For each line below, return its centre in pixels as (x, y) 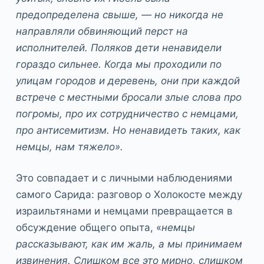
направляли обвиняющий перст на (102, 31)
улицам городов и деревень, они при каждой (128, 80)
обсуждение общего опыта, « (88, 228)
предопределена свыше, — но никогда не (119, 14)
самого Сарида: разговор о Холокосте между (129, 195)
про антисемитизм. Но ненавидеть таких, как (128, 130)
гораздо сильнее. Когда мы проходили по (118, 64)
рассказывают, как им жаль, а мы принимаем (129, 244)
